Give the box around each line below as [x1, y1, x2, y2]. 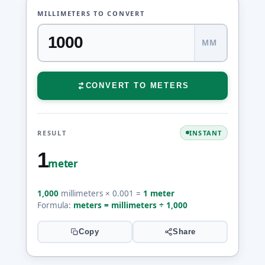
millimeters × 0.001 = [59, 188, 143, 199]
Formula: [37, 199, 73, 211]
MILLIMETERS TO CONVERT [37, 8, 145, 18]
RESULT [37, 128, 67, 137]
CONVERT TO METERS [85, 81, 189, 90]
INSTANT [189, 128, 222, 137]
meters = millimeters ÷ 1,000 [73, 199, 188, 211]
